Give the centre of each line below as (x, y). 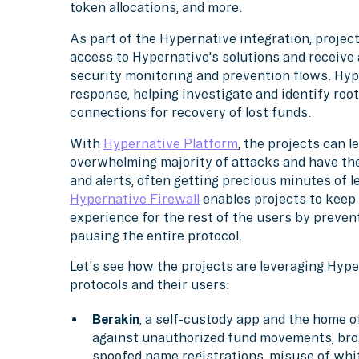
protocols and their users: (150, 285)
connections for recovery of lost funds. (192, 112)
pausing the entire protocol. (156, 235)
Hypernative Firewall (135, 198)
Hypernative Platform (171, 143)
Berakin (115, 319)
